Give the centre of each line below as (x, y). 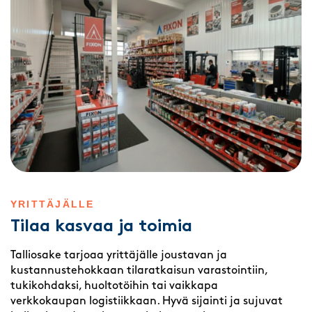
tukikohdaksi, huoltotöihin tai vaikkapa (114, 286)
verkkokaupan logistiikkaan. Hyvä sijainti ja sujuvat (147, 301)
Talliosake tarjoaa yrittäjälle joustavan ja (119, 255)
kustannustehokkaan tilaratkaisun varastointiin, (139, 271)
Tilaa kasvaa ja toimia (101, 227)
